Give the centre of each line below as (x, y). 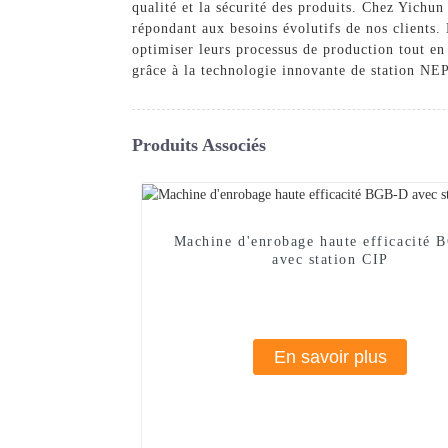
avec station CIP (330, 260)
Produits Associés (199, 144)
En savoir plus (330, 357)
